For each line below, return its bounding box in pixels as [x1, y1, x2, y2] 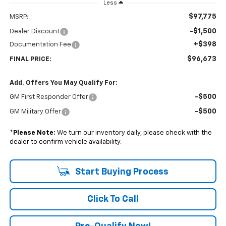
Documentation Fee [9, 41, 71, 48]
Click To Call [87, 194, 139, 204]
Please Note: [13, 129, 55, 136]
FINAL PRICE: [9, 55, 51, 63]
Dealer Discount [9, 28, 60, 35]
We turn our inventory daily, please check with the [55, 129, 212, 136]
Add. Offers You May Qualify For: [9, 79, 118, 86]
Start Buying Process [73, 167, 168, 177]
